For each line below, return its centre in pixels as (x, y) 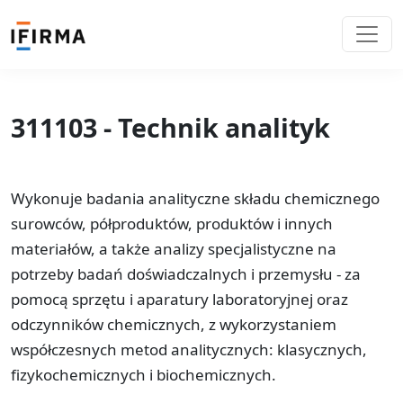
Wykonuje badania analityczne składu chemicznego (195, 198)
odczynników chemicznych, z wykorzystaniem (174, 324)
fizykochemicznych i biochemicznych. (143, 374)
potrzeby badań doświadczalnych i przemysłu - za (186, 273)
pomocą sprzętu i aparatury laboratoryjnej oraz (179, 299)
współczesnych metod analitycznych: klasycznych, (189, 349)
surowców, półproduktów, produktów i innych (172, 223)
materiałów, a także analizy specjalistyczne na (174, 248)
